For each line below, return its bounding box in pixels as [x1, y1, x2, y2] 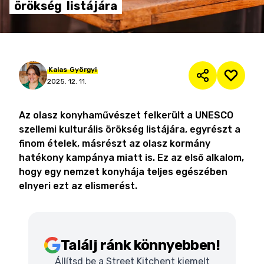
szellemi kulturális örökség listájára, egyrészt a [19, 124, 240, 135]
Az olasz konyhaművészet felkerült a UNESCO [19, 110, 233, 121]
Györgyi [70, 65, 97, 74]
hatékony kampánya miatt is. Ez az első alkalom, [19, 152, 244, 163]
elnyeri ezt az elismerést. [19, 180, 137, 192]
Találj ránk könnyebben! [60, 237, 220, 253]
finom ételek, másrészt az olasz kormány [19, 138, 210, 149]
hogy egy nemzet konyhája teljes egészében [19, 166, 227, 177]
